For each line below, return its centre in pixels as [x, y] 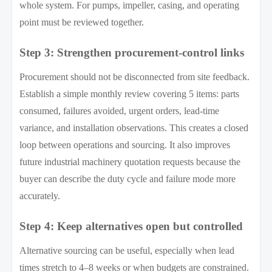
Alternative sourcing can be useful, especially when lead [127, 250]
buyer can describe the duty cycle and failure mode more [128, 178]
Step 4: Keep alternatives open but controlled [131, 226]
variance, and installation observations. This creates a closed [134, 127]
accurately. [40, 195]
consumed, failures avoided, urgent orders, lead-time [120, 110]
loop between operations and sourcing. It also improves [125, 144]
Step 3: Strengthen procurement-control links [132, 52]
